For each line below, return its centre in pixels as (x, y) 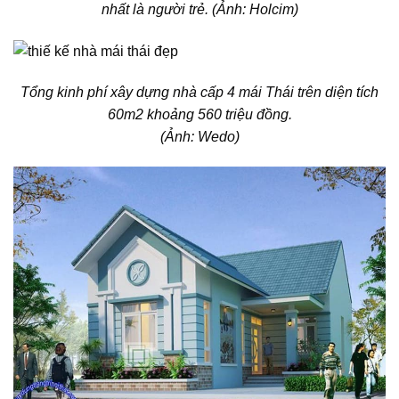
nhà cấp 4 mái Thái (233, 93)
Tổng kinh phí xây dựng (97, 93)
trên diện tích (336, 93)
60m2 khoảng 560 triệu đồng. (199, 115)
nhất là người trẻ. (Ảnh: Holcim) (199, 10)
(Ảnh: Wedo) (199, 137)
